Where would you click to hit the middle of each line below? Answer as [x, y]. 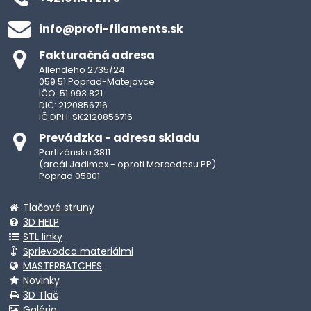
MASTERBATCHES [62, 266]
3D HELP [41, 222]
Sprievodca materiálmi [78, 251]
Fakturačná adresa [97, 55]
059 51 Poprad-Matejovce [97, 81]
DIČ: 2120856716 [73, 105]
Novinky [41, 280]
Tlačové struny [59, 207]
